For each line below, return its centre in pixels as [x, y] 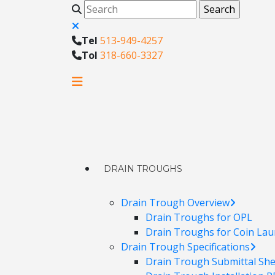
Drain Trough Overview [175, 203]
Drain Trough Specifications [185, 247]
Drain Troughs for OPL [199, 217]
